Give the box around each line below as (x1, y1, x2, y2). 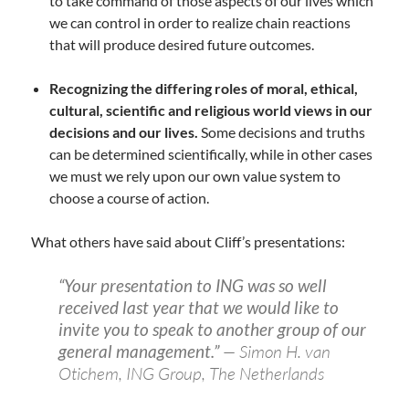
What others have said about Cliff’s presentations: (30, 233, 345, 251)
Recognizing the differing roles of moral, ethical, (48, 79, 358, 98)
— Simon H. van (222, 341, 330, 363)
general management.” (58, 341, 223, 362)
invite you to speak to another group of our (58, 319, 366, 341)
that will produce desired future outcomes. (48, 36, 314, 54)
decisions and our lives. (48, 123, 198, 142)
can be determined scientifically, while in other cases (48, 145, 372, 163)
